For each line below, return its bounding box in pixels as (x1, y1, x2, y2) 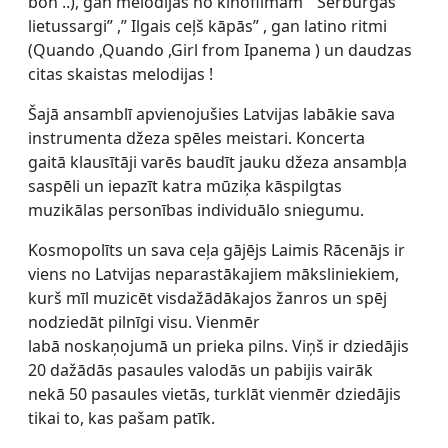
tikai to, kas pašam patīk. (28, 406, 215, 429)
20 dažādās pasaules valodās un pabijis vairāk (28, 358, 373, 381)
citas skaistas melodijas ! (28, 62, 213, 85)
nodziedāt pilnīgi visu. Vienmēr (28, 310, 260, 333)
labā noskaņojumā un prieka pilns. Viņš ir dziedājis (28, 334, 409, 357)
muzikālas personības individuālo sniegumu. (28, 198, 364, 221)
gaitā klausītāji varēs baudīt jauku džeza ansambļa (28, 150, 407, 173)
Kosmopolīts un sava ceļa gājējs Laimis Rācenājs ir (28, 238, 405, 261)
